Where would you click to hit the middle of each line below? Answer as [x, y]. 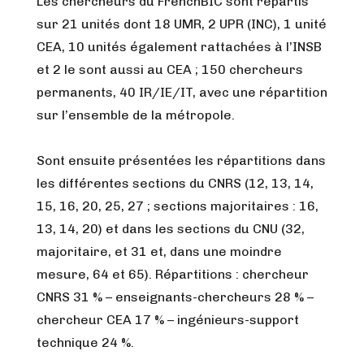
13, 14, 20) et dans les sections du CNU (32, [171, 229]
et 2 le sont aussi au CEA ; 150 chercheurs [170, 69]
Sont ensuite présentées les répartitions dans [181, 160]
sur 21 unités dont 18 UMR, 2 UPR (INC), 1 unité [182, 24]
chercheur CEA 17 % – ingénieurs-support [168, 320]
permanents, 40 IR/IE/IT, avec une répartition [182, 92]
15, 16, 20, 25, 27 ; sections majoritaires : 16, [178, 206]
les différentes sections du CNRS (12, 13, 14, [175, 183]
